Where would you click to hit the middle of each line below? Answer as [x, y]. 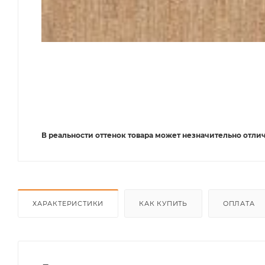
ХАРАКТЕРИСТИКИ [68, 203]
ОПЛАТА [239, 203]
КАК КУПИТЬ [164, 203]
